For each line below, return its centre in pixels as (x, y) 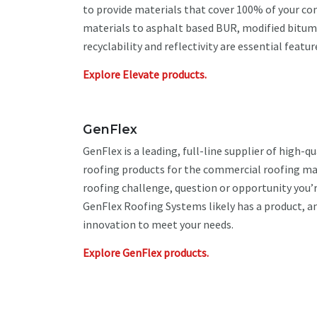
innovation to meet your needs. (158, 224)
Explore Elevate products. (145, 74)
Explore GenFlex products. (146, 253)
